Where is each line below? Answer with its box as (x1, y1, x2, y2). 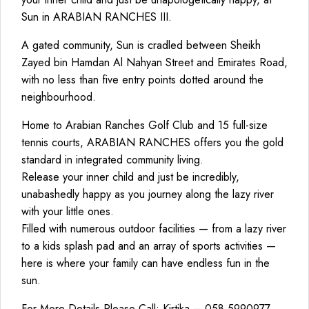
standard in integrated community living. (21, 152, 203, 168)
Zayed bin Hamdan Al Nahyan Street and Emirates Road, (21, 54, 288, 70)
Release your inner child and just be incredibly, (21, 169, 239, 185)
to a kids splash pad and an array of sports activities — (21, 238, 276, 254)
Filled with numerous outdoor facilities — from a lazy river (21, 221, 286, 237)
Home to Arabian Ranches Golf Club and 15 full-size (21, 117, 268, 133)
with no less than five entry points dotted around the (21, 72, 263, 88)
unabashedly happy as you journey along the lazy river (21, 186, 274, 202)
